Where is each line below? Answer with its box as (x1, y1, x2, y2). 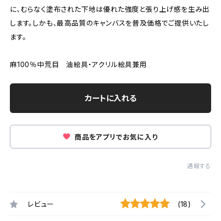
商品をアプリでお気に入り (73, 133, 158, 141)
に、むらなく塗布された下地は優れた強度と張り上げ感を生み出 (10, 5, 210, 13)
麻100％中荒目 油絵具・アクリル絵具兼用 (10, 60, 147, 69)
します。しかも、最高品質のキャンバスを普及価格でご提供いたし (10, 19, 209, 27)
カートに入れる (84, 93, 137, 103)
